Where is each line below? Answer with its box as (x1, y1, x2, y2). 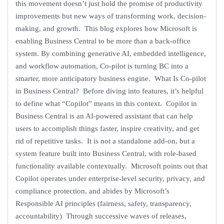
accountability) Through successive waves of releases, (15, 211, 186, 220)
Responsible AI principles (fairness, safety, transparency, (15, 199, 191, 207)
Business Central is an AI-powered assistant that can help (15, 111, 193, 120)
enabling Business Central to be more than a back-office (15, 36, 190, 45)
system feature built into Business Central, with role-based (15, 149, 196, 157)
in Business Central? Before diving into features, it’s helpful (15, 86, 203, 95)
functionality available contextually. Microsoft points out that (15, 161, 207, 170)
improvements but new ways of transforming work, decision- (15, 11, 206, 20)
